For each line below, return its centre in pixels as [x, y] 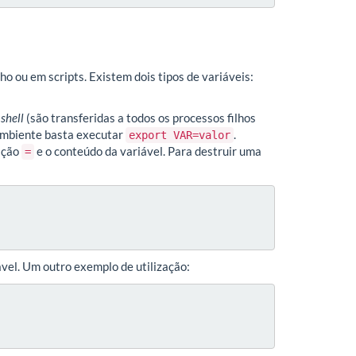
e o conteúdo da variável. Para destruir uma [148, 151]
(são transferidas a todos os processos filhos [140, 118]
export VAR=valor [180, 135]
